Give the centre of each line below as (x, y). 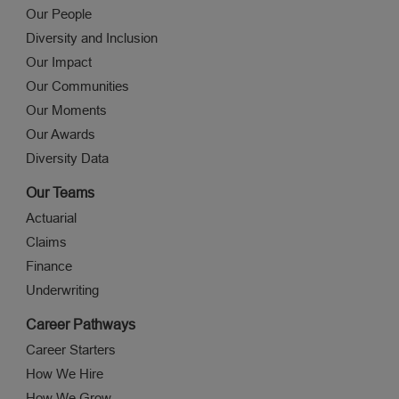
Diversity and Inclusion (91, 38)
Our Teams (60, 193)
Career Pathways (80, 325)
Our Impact (58, 62)
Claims (46, 242)
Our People (58, 14)
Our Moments (66, 110)
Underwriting (62, 290)
